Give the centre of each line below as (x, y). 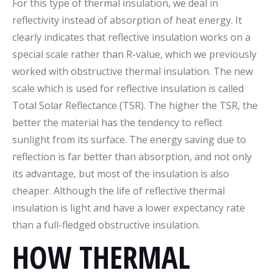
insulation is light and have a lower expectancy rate (129, 207)
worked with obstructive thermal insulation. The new (133, 71)
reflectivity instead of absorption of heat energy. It (127, 20)
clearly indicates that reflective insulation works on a (131, 37)
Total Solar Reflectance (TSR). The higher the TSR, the (135, 105)
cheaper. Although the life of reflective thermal (119, 190)
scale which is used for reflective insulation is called (128, 88)
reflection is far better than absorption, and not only (132, 156)
